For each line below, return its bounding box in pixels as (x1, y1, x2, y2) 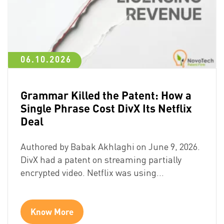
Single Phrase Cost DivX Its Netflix (20, 100, 192, 115)
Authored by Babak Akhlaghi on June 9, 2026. (20, 140, 200, 152)
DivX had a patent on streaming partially (20, 153, 181, 165)
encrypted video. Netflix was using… (20, 166, 164, 178)
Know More (30, 205, 73, 217)
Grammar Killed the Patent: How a (20, 87, 191, 102)
